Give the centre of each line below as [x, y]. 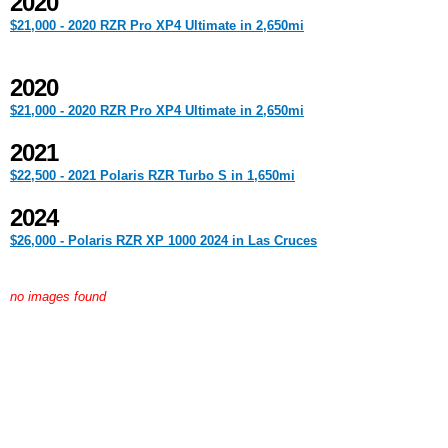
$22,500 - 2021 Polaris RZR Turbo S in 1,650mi [152, 175]
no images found [58, 296]
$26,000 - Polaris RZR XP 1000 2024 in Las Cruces [163, 240]
